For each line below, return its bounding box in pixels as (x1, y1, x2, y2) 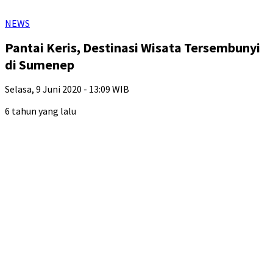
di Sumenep (5, 56, 74, 73)
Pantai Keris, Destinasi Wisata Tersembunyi (5, 39, 260, 56)
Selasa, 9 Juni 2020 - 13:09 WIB (5, 83, 129, 95)
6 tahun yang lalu (5, 105, 76, 117)
